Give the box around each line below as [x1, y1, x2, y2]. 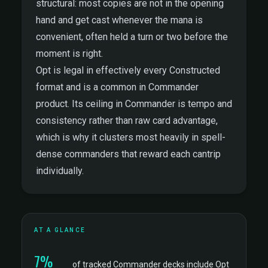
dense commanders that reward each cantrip [36, 148, 221, 160]
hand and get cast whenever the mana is [36, 14, 203, 26]
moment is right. [36, 48, 103, 59]
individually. [36, 165, 84, 176]
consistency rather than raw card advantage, [36, 115, 218, 126]
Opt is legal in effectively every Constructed [36, 65, 220, 76]
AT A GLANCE [34, 227, 86, 233]
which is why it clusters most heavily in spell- [36, 132, 226, 143]
